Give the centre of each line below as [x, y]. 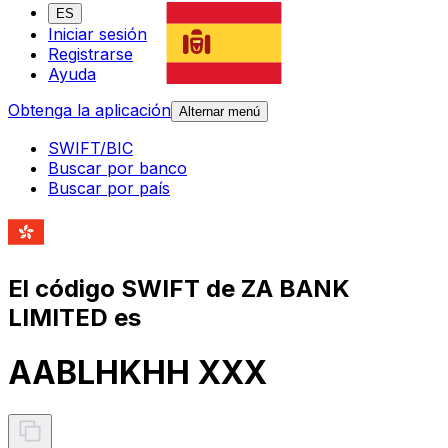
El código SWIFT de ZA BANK [179, 288]
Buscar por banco [117, 168]
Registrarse [90, 54]
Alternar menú [219, 112]
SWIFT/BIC [90, 148]
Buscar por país [109, 188]
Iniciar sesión [97, 34]
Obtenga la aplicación [89, 110]
